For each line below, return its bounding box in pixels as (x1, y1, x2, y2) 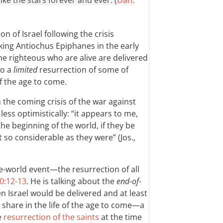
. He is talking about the (26, 176, 116, 187)
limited (13, 64, 37, 75)
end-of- (116, 176, 141, 187)
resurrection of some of (37, 64, 128, 75)
